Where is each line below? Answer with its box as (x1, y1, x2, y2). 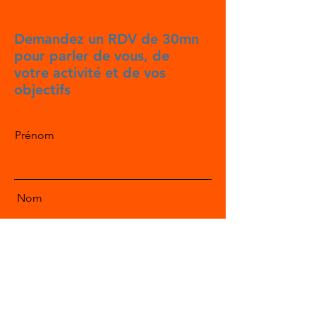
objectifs (14, 81, 71, 98)
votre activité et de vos (14, 64, 166, 81)
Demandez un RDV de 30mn (14, 30, 199, 47)
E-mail (15, 255, 46, 268)
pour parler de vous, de (14, 47, 169, 64)
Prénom (15, 128, 54, 142)
